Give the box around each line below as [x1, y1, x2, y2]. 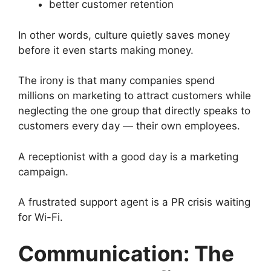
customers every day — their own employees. [18, 120, 240, 132]
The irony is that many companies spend [18, 74, 215, 87]
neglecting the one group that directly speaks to [18, 105, 250, 117]
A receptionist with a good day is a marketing [18, 150, 238, 163]
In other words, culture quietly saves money [18, 28, 230, 41]
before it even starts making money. [18, 44, 194, 56]
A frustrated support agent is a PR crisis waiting [18, 196, 250, 208]
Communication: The [18, 240, 234, 266]
